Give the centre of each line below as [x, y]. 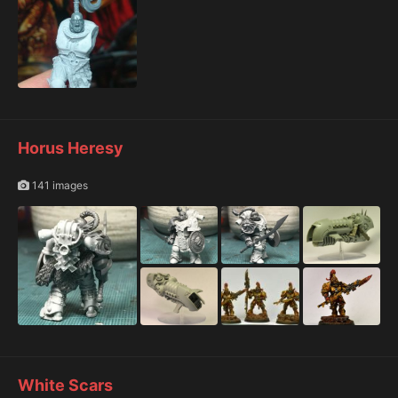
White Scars [65, 386]
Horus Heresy [71, 147]
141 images [59, 186]
